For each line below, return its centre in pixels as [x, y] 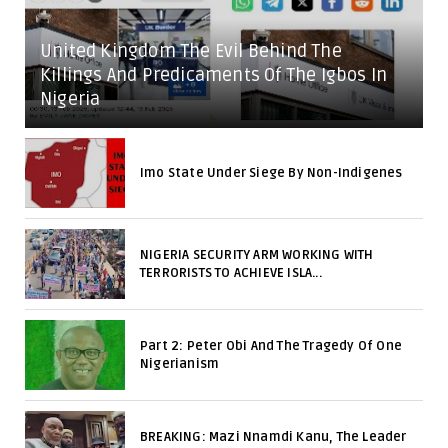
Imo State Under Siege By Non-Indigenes [271, 172]
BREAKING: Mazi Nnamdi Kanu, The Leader [273, 436]
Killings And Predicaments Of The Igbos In [214, 74]
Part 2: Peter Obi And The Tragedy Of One [271, 345]
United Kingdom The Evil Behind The [191, 50]
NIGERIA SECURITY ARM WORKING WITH [257, 254]
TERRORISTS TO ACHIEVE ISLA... [231, 272]
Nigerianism [180, 363]
